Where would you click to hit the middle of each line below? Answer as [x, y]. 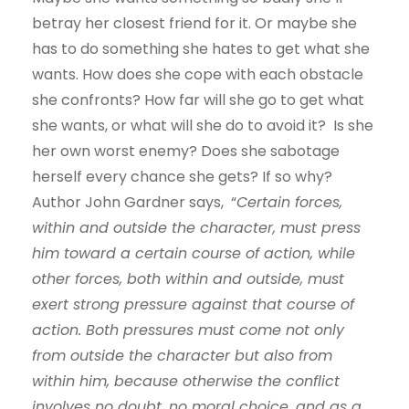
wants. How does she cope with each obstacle [198, 75]
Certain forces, [289, 203]
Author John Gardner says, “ [134, 203]
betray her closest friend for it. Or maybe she [194, 24]
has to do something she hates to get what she [201, 49]
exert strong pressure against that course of [193, 305]
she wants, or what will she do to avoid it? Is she [203, 126]
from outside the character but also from [182, 356]
